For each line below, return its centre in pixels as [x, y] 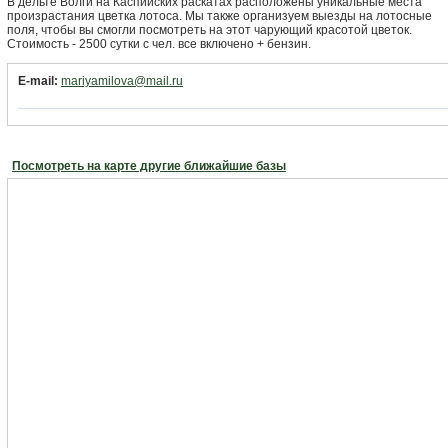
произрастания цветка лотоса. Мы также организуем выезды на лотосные [219, 16]
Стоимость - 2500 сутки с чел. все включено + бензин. [159, 44]
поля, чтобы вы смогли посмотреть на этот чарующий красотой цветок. [209, 30]
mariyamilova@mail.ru [122, 81]
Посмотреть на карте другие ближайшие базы [149, 166]
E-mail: [38, 81]
